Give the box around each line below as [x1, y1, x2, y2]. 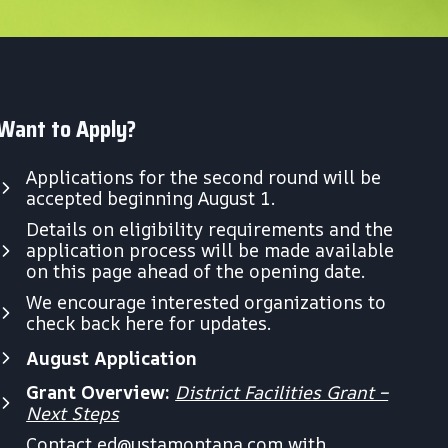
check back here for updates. [26, 311, 272, 335]
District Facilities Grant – [175, 380, 389, 404]
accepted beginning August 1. [26, 186, 276, 210]
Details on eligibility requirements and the [26, 217, 394, 241]
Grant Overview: [26, 380, 171, 404]
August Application [26, 345, 198, 370]
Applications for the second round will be [26, 165, 382, 189]
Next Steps [26, 401, 120, 425]
